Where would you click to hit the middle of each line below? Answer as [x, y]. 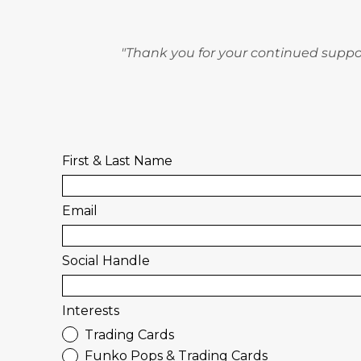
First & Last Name [118, 160]
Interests [91, 310]
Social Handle [106, 260]
